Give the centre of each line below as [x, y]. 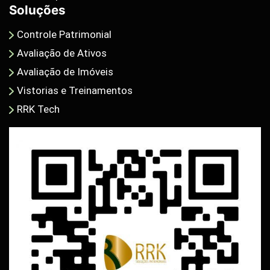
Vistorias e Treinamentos [75, 90]
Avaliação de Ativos [62, 53]
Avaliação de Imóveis [65, 71]
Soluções [37, 10]
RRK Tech [39, 109]
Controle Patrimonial [64, 34]
